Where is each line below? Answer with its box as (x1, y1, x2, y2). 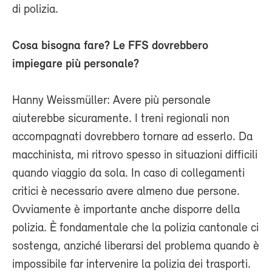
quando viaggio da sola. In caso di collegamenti (12, 167, 245, 180)
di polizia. (12, 3, 58, 16)
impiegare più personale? (12, 58, 139, 70)
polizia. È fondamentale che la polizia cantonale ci (12, 222, 259, 234)
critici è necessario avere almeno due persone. (12, 185, 240, 198)
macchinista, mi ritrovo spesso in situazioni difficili (12, 149, 257, 161)
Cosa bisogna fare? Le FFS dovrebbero (12, 39, 208, 52)
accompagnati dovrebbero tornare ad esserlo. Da (12, 131, 253, 143)
